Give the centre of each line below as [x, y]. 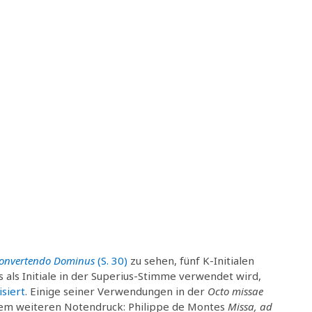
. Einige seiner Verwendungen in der [116, 291]
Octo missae [235, 291]
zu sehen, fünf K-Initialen [191, 260]
